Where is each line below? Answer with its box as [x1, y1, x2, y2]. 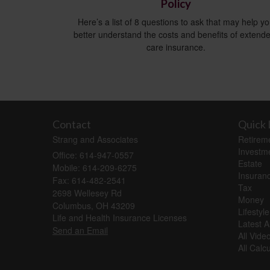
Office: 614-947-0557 [52, 149, 134, 162]
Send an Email [52, 224, 108, 237]
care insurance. [146, 41, 206, 54]
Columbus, [52, 199, 93, 212]
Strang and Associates [52, 133, 138, 146]
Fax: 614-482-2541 [52, 174, 126, 187]
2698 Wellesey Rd [52, 187, 122, 199]
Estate [237, 157, 262, 170]
